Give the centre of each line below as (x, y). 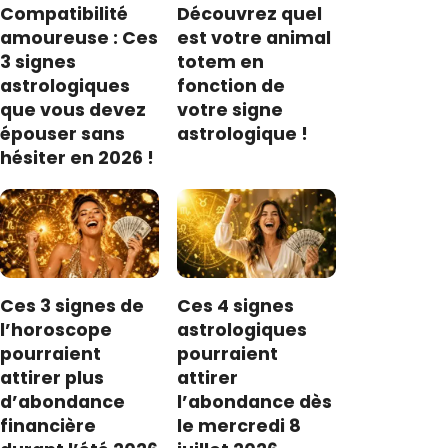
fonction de (231, 86)
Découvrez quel (250, 14)
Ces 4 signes (236, 306)
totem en (221, 62)
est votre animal (254, 38)
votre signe (230, 110)
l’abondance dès (255, 402)
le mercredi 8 (239, 426)
